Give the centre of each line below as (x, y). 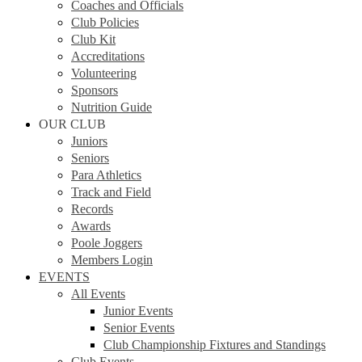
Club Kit (93, 39)
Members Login (112, 259)
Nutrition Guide (112, 107)
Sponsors (95, 90)
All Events (98, 293)
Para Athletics (106, 175)
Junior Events (138, 310)
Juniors (89, 141)
